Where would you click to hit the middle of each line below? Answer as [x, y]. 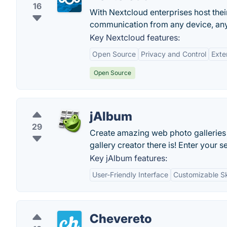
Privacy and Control [174, 54]
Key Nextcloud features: [135, 37]
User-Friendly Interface [130, 175]
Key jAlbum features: [128, 158]
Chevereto [121, 219]
